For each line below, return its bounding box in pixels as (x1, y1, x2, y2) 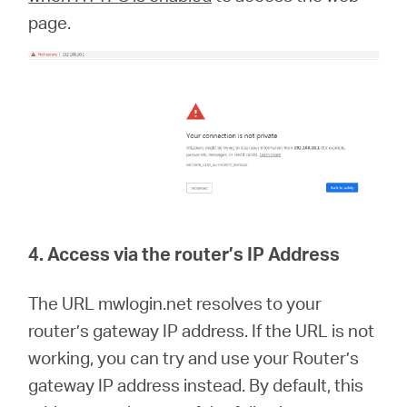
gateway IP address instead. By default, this (28, 372, 364, 396)
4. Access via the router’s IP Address (28, 241, 341, 265)
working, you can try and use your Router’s (28, 345, 360, 369)
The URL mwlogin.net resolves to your (28, 291, 323, 314)
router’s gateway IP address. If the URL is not (28, 318, 375, 342)
